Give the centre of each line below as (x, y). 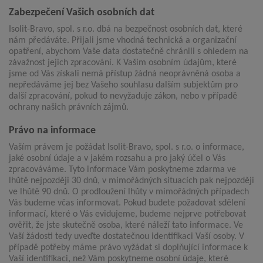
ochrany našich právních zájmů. (69, 108)
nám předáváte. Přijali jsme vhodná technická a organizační (123, 41)
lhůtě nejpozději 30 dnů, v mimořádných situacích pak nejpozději (131, 181)
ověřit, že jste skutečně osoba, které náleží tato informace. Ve (126, 226)
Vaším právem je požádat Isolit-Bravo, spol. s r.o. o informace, (127, 148)
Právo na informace (52, 131)
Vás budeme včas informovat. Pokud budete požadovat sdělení (127, 203)
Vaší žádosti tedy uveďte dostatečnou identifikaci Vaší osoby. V (127, 237)
